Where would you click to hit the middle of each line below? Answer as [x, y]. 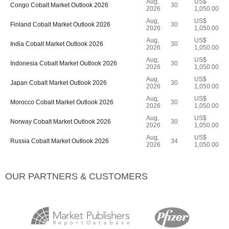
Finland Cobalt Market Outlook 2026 [60, 25]
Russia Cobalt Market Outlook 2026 [60, 141]
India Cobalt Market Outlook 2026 [57, 44]
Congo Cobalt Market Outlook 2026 [59, 5]
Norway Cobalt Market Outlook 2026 [61, 122]
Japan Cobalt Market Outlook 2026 [59, 83]
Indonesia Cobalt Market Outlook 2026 [64, 63]
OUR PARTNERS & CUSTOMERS [76, 176]
